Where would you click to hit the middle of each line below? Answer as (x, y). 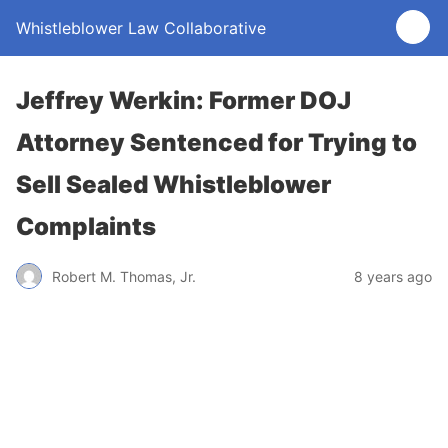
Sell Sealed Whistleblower (173, 184)
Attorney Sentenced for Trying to (216, 142)
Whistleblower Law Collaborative (141, 28)
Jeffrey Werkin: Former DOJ (183, 100)
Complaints (86, 226)
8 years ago (393, 276)
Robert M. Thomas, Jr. (124, 276)
